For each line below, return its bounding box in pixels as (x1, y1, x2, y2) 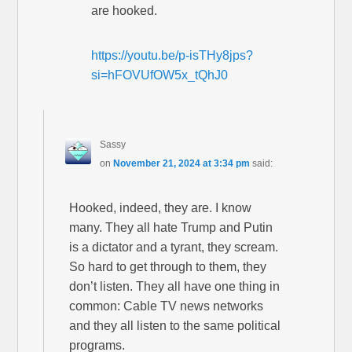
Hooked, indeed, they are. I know (69, 200, 252, 214)
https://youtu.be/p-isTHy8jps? (91, 48, 254, 62)
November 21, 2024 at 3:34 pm (112, 157, 250, 169)
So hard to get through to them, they (69, 259, 267, 273)
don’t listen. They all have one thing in (69, 279, 280, 293)
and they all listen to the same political (69, 318, 281, 332)
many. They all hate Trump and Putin (69, 220, 273, 234)
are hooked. (91, 3, 158, 17)
